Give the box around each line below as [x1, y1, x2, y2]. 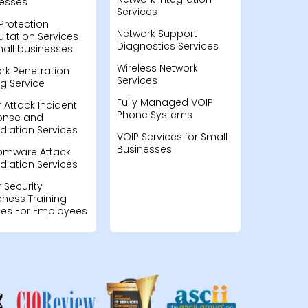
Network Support [116, 27, 197, 41]
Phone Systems [116, 108, 192, 122]
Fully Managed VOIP [116, 96, 213, 109]
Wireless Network [116, 61, 198, 75]
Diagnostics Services [116, 39, 219, 53]
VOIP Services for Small [116, 130, 228, 144]
